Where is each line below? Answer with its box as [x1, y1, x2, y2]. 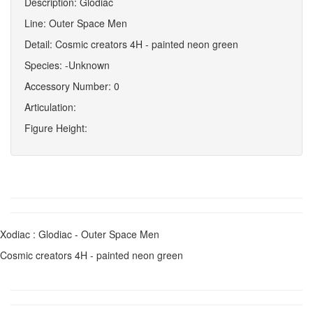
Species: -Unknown [24, 58, 110, 72]
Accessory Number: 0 [24, 79, 119, 93]
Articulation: [24, 100, 76, 114]
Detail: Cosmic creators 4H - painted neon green [24, 37, 238, 51]
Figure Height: [24, 121, 87, 135]
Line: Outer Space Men [24, 16, 127, 30]
